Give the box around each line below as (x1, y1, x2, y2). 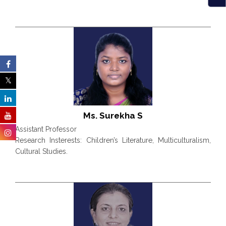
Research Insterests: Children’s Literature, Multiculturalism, (15, 136, 211, 145)
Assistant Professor (15, 125, 77, 134)
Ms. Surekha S (83, 110, 143, 121)
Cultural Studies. (15, 147, 68, 156)
